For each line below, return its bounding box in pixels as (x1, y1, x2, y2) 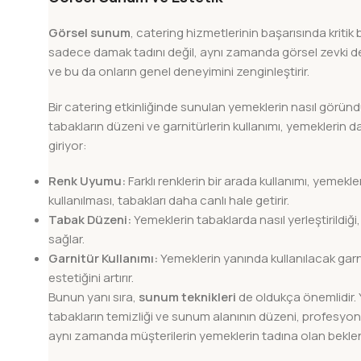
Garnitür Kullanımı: (48, 250, 158, 268)
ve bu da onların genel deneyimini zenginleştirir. (48, 63, 309, 81)
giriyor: (48, 137, 87, 155)
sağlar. (48, 230, 85, 248)
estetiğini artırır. (48, 269, 134, 287)
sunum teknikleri (139, 288, 236, 306)
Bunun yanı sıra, (48, 288, 139, 306)
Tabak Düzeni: (48, 211, 131, 229)
